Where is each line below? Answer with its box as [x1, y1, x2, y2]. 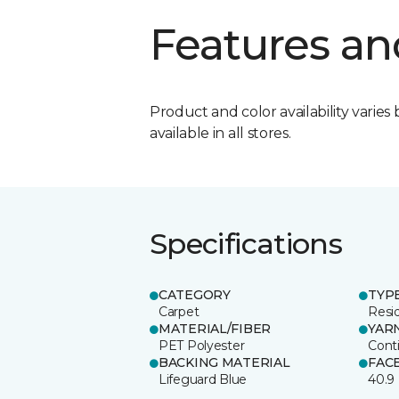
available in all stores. [150, 124, 291, 142]
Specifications [150, 225, 343, 261]
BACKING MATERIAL [159, 354, 290, 370]
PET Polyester [159, 337, 245, 354]
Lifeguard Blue [159, 370, 248, 387]
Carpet [159, 303, 199, 320]
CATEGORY [159, 286, 231, 303]
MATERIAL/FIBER [159, 320, 272, 337]
